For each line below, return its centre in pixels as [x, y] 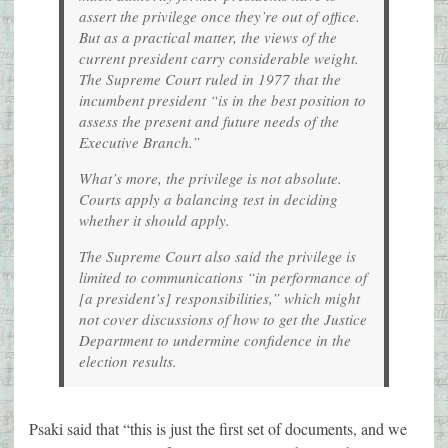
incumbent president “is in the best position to [222, 100]
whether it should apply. [154, 220]
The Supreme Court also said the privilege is [217, 256]
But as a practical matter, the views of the [208, 37]
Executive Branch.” [139, 142]
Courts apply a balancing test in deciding [208, 199]
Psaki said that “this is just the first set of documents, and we [218, 429]
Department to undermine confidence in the [215, 340]
